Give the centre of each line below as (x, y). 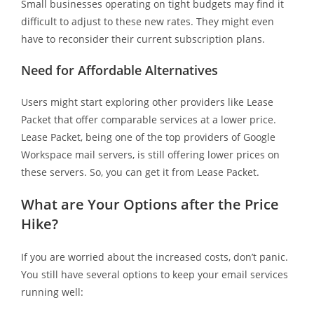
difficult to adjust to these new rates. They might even (147, 21)
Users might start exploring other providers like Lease (147, 102)
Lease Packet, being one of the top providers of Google (148, 137)
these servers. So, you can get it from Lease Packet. (140, 172)
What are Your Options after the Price (150, 204)
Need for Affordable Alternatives (119, 70)
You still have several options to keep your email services (154, 274)
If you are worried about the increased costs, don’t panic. (154, 257)
